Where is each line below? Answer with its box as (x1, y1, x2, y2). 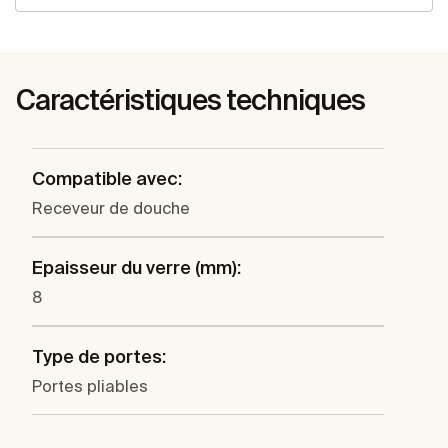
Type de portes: (32, 346, 166, 368)
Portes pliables (32, 377, 148, 396)
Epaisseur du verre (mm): (32, 257, 241, 279)
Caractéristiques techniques (16, 84, 365, 116)
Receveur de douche (32, 199, 190, 218)
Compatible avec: (32, 168, 182, 190)
